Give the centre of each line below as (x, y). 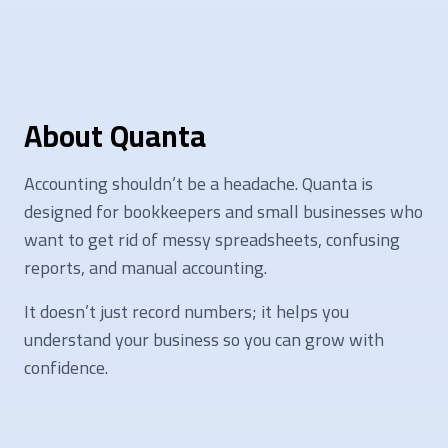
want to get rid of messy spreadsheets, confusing (212, 239)
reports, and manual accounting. (145, 267)
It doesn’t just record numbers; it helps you (186, 311)
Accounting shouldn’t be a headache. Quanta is (198, 183)
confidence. (66, 367)
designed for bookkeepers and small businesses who (223, 211)
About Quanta (115, 135)
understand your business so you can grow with (204, 339)
